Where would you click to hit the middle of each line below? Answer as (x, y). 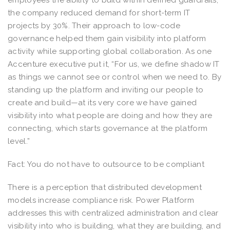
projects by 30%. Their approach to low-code (94, 25)
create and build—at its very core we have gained (102, 102)
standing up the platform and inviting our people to (106, 90)
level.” (19, 141)
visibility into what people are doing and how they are (110, 115)
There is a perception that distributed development (105, 187)
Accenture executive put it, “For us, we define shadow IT (114, 64)
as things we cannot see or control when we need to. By (115, 77)
